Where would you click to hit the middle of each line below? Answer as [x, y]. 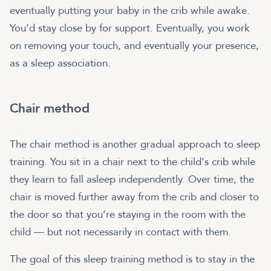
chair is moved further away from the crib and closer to [134, 197]
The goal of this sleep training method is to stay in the [132, 260]
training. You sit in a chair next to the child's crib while [132, 162]
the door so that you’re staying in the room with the [128, 215]
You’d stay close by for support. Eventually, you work [130, 28]
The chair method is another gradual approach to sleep [135, 145]
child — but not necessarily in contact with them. [122, 232]
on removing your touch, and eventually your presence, [134, 46]
